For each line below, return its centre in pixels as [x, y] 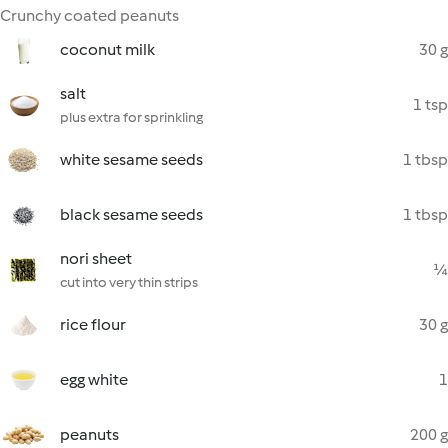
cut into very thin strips [129, 282]
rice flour [93, 324]
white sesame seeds [131, 159]
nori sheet [96, 258]
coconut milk [107, 49]
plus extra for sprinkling [131, 117]
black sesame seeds [131, 214]
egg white [94, 379]
